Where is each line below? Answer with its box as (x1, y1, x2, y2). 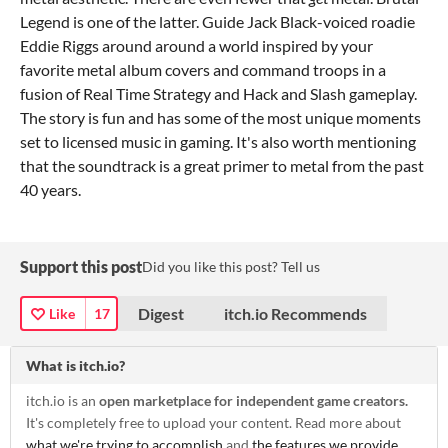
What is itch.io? (26, 356, 125, 374)
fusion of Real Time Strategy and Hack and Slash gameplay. (20, 83, 417, 103)
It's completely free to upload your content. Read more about (26, 413, 401, 431)
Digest (138, 303, 184, 323)
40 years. (20, 179, 81, 199)
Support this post (20, 256, 142, 276)
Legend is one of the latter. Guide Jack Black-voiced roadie (20, 11, 415, 31)
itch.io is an (26, 391, 99, 409)
